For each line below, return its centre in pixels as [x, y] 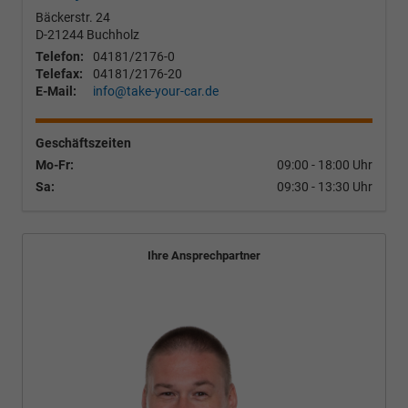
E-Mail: [56, 91]
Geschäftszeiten [83, 143]
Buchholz [113, 34]
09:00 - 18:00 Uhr [325, 164]
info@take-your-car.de [156, 91]
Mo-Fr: [55, 164]
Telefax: [59, 73]
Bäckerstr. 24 [73, 17]
